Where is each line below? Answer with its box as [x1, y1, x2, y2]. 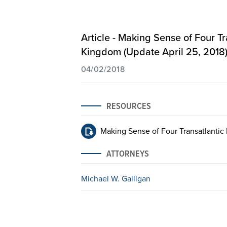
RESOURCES [106, 99, 151, 112]
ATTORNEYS [106, 147, 149, 160]
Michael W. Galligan [81, 173, 150, 184]
